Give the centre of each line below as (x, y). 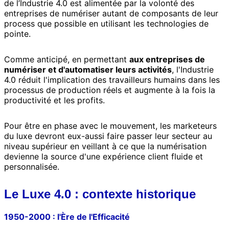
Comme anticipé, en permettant (67, 60)
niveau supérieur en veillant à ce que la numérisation (105, 146)
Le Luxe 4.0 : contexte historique (100, 194)
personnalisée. (32, 167)
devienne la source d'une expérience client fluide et (104, 157)
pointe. (17, 34)
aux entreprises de (167, 60)
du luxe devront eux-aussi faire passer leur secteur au (108, 136)
